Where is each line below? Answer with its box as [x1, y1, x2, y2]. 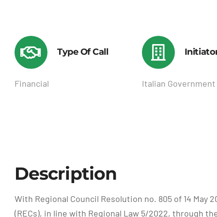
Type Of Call [57, 46, 108, 57]
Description [14, 162, 117, 184]
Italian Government [141, 77, 216, 89]
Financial [14, 77, 49, 89]
